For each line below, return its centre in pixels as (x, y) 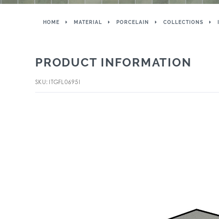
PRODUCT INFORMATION (113, 62)
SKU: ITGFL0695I (58, 82)
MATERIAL (88, 22)
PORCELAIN (133, 22)
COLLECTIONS (183, 22)
